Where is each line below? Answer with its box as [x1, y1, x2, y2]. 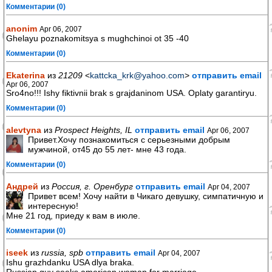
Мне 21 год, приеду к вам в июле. [6, 211, 140, 220]
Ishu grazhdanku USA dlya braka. [6, 257, 134, 267]
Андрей [6, 182, 38, 191]
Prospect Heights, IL [55, 125, 132, 135]
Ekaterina [6, 70, 45, 80]
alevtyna [6, 125, 41, 135]
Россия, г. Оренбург [52, 182, 133, 191]
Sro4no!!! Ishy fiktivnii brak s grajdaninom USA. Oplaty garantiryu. [6, 88, 257, 98]
